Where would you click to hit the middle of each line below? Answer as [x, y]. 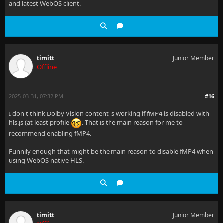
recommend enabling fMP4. [50, 133]
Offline [47, 66]
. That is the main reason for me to [132, 123]
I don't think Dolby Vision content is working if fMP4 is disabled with [109, 113]
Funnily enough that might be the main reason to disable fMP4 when [111, 151]
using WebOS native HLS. [46, 160]
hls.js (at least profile [40, 123]
